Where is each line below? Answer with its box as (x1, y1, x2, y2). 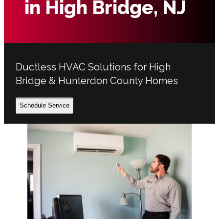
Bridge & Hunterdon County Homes (16, 75, 180, 87)
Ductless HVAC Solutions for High (16, 61, 171, 73)
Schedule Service (20, 102, 69, 109)
